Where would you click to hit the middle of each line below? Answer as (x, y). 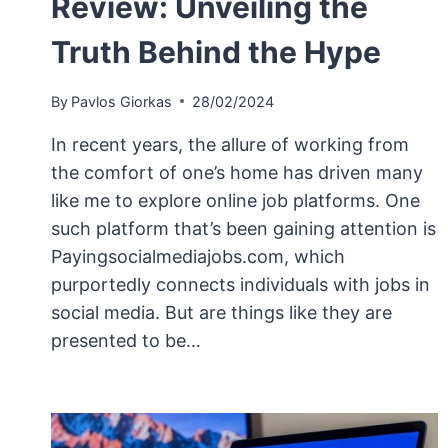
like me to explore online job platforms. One (235, 200)
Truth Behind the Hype (216, 52)
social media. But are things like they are (221, 312)
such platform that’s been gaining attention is (243, 228)
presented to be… (126, 340)
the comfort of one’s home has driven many (237, 172)
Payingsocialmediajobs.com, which (198, 256)
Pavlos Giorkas (122, 101)
